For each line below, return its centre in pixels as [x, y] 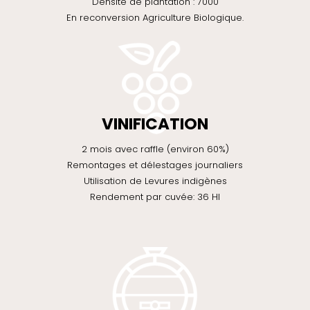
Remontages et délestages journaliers [155, 165]
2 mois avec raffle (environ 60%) [155, 149]
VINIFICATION [155, 124]
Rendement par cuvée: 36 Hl [155, 197]
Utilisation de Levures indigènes [155, 181]
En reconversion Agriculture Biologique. [155, 18]
